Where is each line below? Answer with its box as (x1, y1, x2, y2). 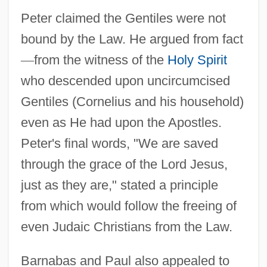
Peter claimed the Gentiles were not (20, 10, 226, 26)
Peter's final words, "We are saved (20, 135, 218, 151)
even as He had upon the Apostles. (20, 114, 222, 130)
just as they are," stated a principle (20, 177, 218, 193)
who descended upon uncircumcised (20, 73, 230, 88)
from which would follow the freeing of (20, 198, 237, 213)
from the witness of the (33, 52, 167, 67)
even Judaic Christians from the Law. (20, 219, 232, 234)
